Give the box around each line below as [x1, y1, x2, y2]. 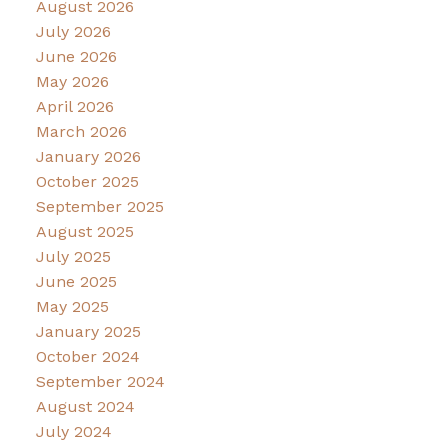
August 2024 [35, 397, 135, 417]
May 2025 [35, 297, 109, 317]
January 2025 [35, 322, 141, 342]
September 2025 [35, 197, 164, 217]
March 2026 [35, 122, 127, 142]
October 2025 [35, 172, 139, 192]
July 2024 [35, 422, 112, 442]
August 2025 [35, 222, 134, 242]
